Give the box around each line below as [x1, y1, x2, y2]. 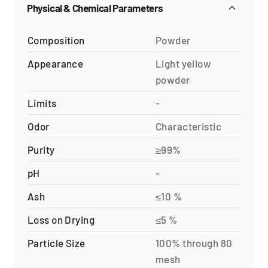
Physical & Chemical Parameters [27, 2, 163, 14]
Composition [28, 34, 85, 47]
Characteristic [156, 120, 221, 133]
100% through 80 [156, 237, 233, 249]
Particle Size [28, 237, 86, 249]
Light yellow [156, 57, 212, 70]
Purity [28, 144, 55, 156]
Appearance [28, 57, 84, 70]
